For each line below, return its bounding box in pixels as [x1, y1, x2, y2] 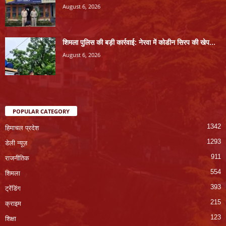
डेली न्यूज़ [5, 139, 27, 147]
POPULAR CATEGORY [13, 107, 70, 116]
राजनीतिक [5, 154, 29, 162]
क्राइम [5, 200, 21, 208]
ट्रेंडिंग [5, 185, 21, 193]
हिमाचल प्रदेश [5, 124, 39, 132]
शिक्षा [5, 215, 16, 223]
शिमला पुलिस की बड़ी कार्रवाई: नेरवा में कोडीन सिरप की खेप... [63, 37, 215, 47]
